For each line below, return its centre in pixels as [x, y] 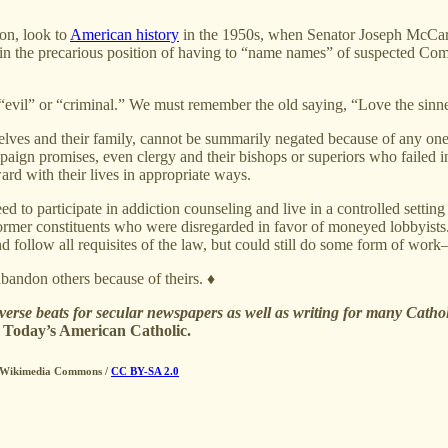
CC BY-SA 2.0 [145, 370]
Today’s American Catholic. [97, 330]
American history [124, 34]
